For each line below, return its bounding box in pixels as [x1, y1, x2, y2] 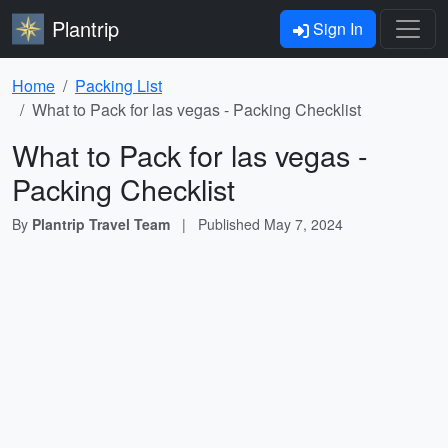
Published [198, 214, 264, 234]
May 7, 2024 [264, 214, 343, 234]
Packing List [75, 74, 162, 97]
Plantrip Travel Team [32, 214, 170, 234]
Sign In [309, 17, 363, 40]
